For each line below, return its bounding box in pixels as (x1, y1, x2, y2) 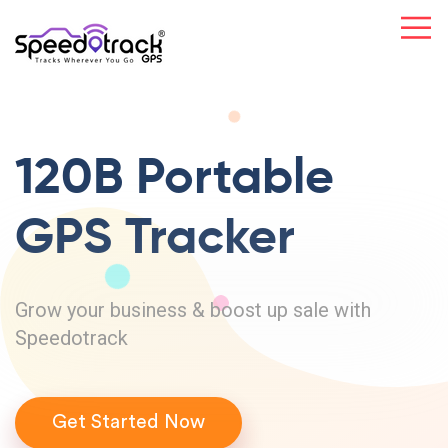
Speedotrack (15, 326, 128, 350)
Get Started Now (52, 413, 205, 432)
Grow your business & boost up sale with (15, 298, 371, 322)
